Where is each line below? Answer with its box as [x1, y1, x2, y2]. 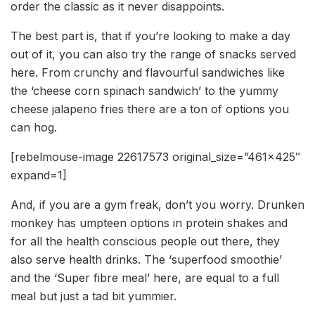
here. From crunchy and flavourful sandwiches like [11, 65, 285, 80]
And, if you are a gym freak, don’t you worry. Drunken [11, 198, 304, 212]
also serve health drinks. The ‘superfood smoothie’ [11, 252, 282, 267]
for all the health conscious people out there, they [11, 234, 280, 249]
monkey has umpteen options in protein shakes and [11, 216, 288, 231]
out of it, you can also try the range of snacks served [11, 47, 296, 62]
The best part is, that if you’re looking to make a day [11, 29, 290, 44]
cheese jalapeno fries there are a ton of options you [11, 102, 289, 117]
